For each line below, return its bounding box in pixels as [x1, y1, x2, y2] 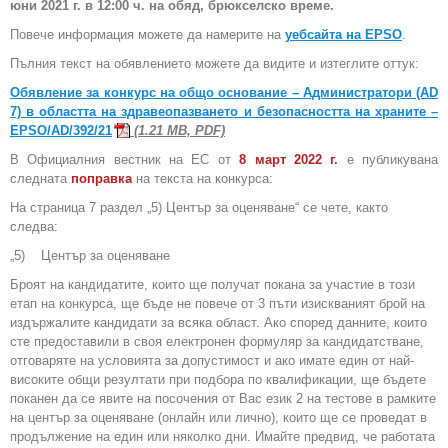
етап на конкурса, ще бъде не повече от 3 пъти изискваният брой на [10, 296, 425, 312]
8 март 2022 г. [239, 152, 339, 168]
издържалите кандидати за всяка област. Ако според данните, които [10, 315, 427, 331]
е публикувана [338, 152, 439, 168]
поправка [71, 171, 132, 187]
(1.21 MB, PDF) [130, 123, 225, 139]
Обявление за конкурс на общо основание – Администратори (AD [10, 85, 438, 101]
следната [10, 171, 71, 187]
